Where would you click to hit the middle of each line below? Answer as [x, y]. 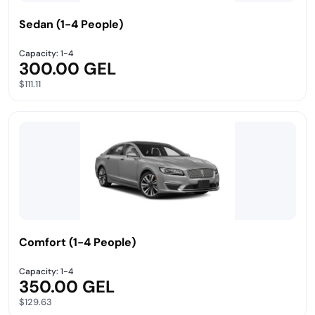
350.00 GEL [67, 287]
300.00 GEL [67, 69]
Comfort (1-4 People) [77, 242]
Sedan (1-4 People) [71, 24]
